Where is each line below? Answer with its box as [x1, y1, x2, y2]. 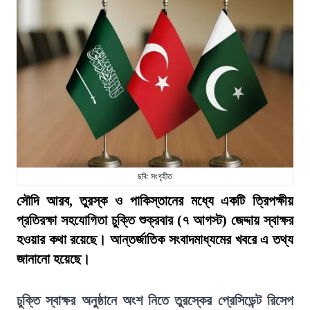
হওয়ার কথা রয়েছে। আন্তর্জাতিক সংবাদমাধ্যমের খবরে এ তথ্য [17, 232, 293, 247]
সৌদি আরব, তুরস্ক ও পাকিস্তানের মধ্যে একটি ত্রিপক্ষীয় [17, 193, 293, 208]
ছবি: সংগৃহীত [138, 172, 172, 181]
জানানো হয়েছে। [17, 251, 90, 266]
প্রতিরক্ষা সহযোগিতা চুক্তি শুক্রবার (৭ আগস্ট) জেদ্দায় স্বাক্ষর [17, 212, 293, 228]
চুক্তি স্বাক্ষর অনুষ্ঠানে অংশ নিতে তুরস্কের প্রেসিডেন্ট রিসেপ [17, 293, 293, 308]
